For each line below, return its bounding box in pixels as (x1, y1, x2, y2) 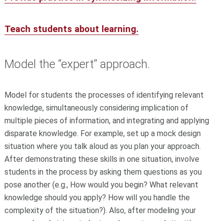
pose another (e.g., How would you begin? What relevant (4, 180, 198, 190)
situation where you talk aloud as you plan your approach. (4, 142, 201, 151)
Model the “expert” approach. (4, 57, 150, 72)
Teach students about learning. (4, 23, 139, 34)
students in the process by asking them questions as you (4, 167, 202, 177)
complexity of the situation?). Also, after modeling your (4, 206, 196, 216)
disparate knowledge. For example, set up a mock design (4, 129, 201, 139)
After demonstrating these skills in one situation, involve (4, 154, 199, 164)
